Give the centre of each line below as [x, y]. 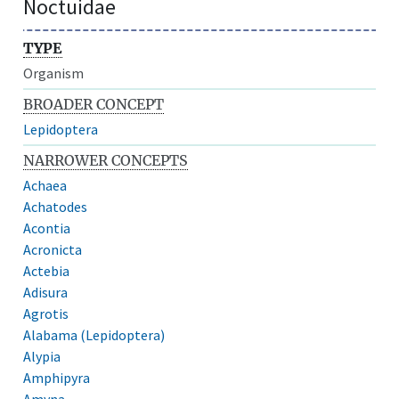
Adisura [46, 292]
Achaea [45, 185]
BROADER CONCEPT [94, 104]
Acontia [47, 228]
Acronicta [53, 249]
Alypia [42, 356]
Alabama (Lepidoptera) [94, 334]
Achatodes [56, 206]
